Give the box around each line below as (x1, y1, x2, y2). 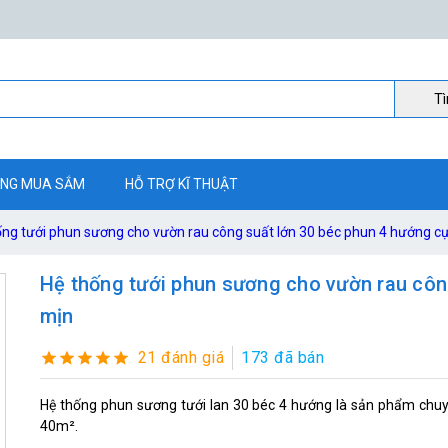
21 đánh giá (137, 347, 225, 367)
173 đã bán (241, 347, 325, 367)
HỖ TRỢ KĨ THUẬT (125, 176, 238, 192)
